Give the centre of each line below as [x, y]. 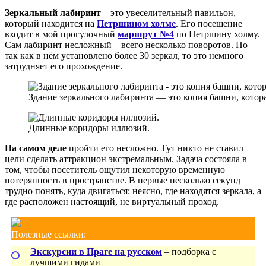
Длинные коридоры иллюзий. [89, 128]
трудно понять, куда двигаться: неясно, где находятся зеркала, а [133, 191]
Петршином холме [136, 23]
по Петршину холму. [217, 34]
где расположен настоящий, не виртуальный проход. [112, 201]
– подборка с [189, 251]
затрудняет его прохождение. [64, 66]
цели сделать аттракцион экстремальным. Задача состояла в [126, 159]
